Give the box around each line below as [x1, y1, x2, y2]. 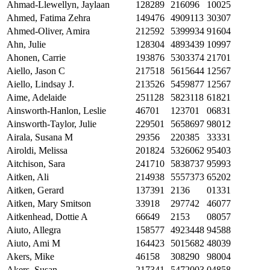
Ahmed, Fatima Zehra [7, 13, 90, 24]
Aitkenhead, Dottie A [7, 212, 88, 222]
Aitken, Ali [7, 172, 49, 183]
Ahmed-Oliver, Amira [7, 26, 90, 37]
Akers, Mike [7, 251, 54, 262]
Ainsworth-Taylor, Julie [7, 119, 96, 130]
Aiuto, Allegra [7, 225, 61, 236]
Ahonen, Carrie [7, 52, 66, 63]
